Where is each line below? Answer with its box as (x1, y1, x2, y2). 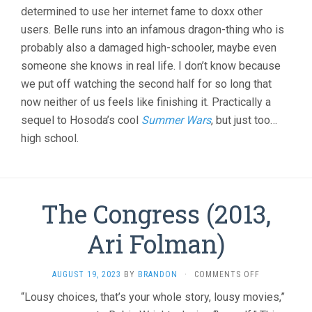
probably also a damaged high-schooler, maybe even (21, 40, 276, 54)
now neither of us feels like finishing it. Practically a (21, 95, 271, 109)
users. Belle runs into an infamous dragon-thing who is (21, 22, 284, 36)
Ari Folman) (87, 226, 225, 260)
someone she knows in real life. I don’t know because (21, 58, 281, 72)
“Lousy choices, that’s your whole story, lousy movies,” (21, 290, 285, 304)
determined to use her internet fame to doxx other (21, 4, 263, 18)
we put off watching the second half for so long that (21, 77, 272, 91)
